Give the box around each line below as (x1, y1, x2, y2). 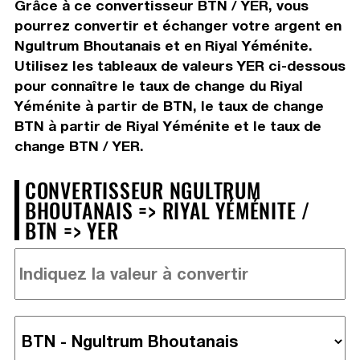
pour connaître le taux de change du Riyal (14, 76, 303, 94)
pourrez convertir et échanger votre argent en (14, 16, 342, 34)
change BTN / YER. (14, 137, 144, 154)
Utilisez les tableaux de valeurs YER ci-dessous (14, 56, 346, 74)
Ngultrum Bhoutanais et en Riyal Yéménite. (14, 36, 313, 54)
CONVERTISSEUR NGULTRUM (24, 174, 261, 205)
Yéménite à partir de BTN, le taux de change (14, 96, 324, 114)
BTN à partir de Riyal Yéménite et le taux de (14, 117, 321, 134)
